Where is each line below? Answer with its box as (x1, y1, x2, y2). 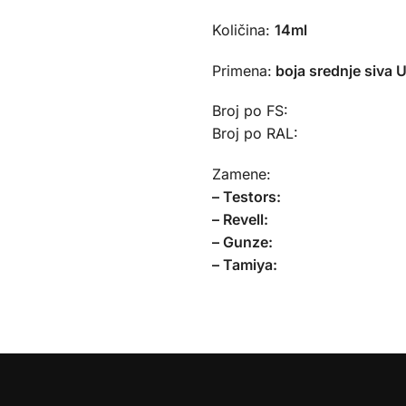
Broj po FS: (211, 101, 288, 121)
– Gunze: (211, 232, 273, 251)
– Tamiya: (211, 255, 277, 274)
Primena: (211, 61, 272, 80)
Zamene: (211, 164, 271, 183)
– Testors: (211, 187, 281, 206)
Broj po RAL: (211, 124, 298, 143)
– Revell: (211, 209, 268, 228)
